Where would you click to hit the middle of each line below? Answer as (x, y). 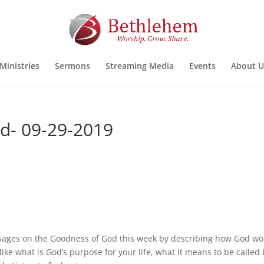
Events (202, 66)
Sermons (72, 66)
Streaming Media (139, 66)
